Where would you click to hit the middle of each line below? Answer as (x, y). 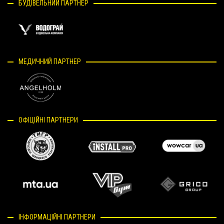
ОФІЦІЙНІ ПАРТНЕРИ (48, 120)
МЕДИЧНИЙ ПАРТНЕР (50, 61)
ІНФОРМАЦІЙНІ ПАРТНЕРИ (57, 217)
